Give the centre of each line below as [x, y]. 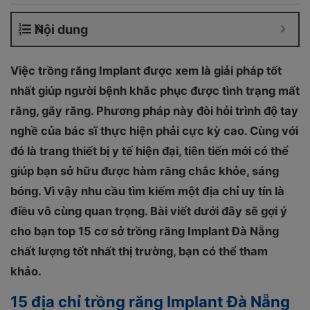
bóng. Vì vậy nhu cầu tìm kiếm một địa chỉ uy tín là [147, 191]
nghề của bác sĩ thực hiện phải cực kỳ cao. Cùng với [154, 131]
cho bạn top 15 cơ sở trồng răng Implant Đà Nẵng [145, 231]
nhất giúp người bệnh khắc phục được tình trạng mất [155, 91]
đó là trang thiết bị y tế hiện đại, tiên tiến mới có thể [149, 151]
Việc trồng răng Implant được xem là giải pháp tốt [146, 71]
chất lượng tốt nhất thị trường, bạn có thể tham [139, 251]
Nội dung [61, 29]
